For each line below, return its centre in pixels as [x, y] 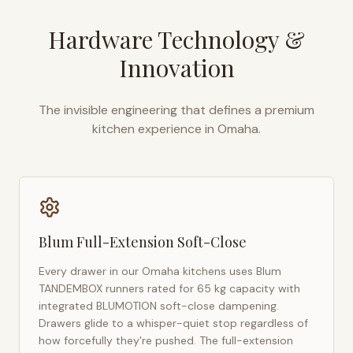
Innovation [176, 68]
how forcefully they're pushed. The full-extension [166, 340]
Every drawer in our [90, 271]
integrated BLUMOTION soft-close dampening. [159, 306]
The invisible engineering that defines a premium [176, 110]
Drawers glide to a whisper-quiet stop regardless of [173, 323]
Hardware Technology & [176, 39]
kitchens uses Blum [230, 271]
